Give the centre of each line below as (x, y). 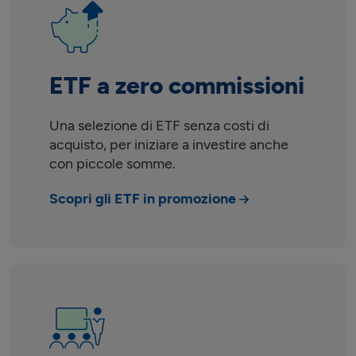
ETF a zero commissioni (177, 85)
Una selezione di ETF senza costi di (159, 125)
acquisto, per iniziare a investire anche (169, 144)
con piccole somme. (112, 163)
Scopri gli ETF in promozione (143, 198)
